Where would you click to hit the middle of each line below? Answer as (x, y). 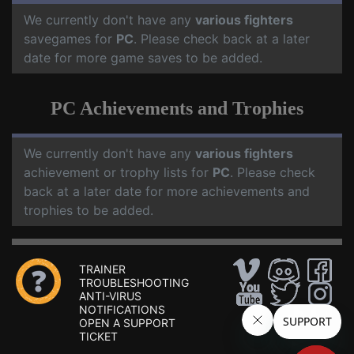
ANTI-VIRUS (110, 296)
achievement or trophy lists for (118, 172)
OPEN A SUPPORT (127, 323)
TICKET (98, 336)
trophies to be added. (88, 210)
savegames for (70, 39)
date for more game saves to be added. (143, 58)
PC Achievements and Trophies (177, 108)
